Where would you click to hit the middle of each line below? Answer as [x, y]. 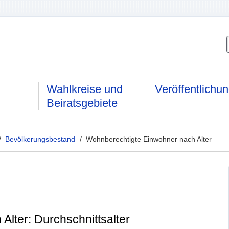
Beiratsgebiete [82, 103]
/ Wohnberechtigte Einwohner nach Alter [146, 139]
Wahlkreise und [85, 89]
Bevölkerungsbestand [40, 139]
